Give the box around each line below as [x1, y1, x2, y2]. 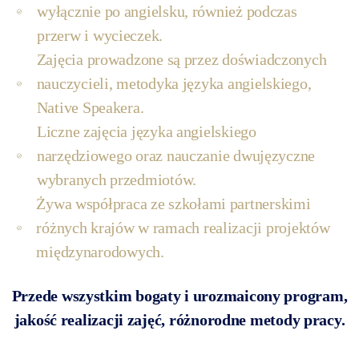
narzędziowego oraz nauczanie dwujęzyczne [36, 147, 316, 165]
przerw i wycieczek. [37, 26, 163, 45]
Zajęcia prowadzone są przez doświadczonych [36, 50, 327, 69]
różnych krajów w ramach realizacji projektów [36, 219, 330, 237]
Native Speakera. [36, 99, 144, 117]
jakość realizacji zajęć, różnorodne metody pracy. [14, 311, 345, 329]
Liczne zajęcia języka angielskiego [36, 123, 256, 141]
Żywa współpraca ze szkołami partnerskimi [36, 195, 311, 213]
